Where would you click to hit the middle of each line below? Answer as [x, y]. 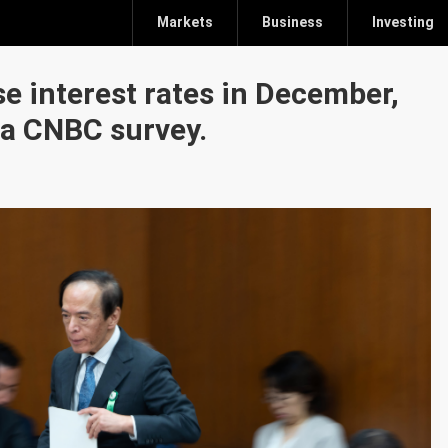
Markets [184, 22]
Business [292, 22]
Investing [402, 22]
